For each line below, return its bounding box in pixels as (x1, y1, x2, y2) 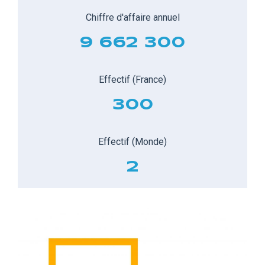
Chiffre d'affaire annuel (85, 11, 180, 23)
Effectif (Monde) (98, 135, 167, 147)
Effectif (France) (99, 73, 166, 85)
